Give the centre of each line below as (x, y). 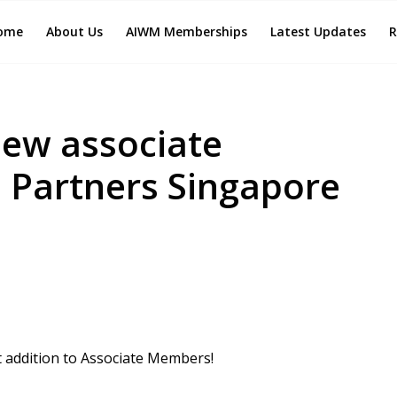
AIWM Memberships (187, 31)
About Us (75, 31)
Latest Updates (319, 31)
